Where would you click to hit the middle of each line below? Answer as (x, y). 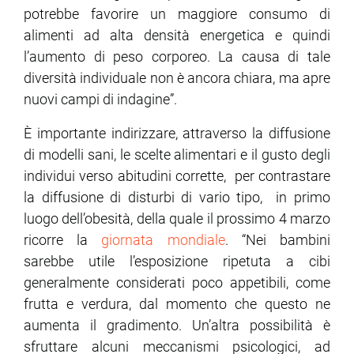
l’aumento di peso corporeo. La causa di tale (177, 56)
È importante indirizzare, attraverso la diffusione (177, 133)
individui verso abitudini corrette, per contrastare (177, 175)
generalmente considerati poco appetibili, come (177, 282)
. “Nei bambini (278, 239)
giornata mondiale (163, 239)
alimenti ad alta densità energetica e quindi (177, 35)
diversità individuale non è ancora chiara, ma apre (177, 77)
